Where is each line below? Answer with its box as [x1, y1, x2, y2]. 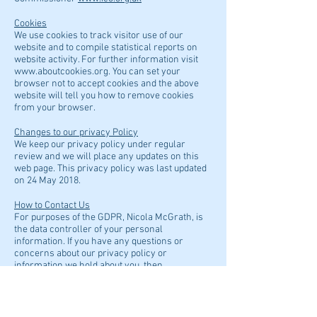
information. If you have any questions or [14, 236, 183, 248]
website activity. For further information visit [14, 54, 198, 66]
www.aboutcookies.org [14, 66, 108, 78]
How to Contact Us [14, 200, 90, 212]
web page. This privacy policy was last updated [14, 163, 207, 175]
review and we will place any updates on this [14, 151, 199, 163]
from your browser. [14, 102, 98, 114]
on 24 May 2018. [14, 175, 81, 187]
